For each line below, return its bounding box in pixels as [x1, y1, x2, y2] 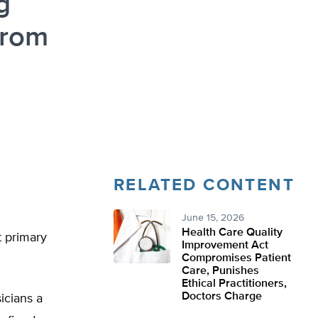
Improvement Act [182, 240, 268, 251]
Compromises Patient [182, 253, 291, 264]
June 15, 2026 [182, 213, 244, 223]
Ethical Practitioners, [182, 278, 287, 290]
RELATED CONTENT [114, 177, 295, 194]
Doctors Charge [182, 291, 262, 302]
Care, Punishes [182, 265, 259, 277]
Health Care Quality [182, 227, 283, 238]
